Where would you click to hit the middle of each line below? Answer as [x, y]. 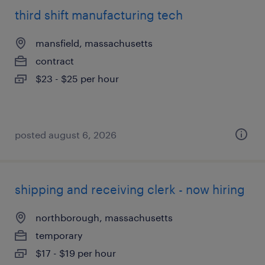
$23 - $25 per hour [77, 78]
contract [55, 61]
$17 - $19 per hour [76, 253]
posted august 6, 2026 [66, 135]
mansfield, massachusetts [94, 43]
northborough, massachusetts [104, 217]
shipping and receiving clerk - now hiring [130, 189]
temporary [59, 235]
